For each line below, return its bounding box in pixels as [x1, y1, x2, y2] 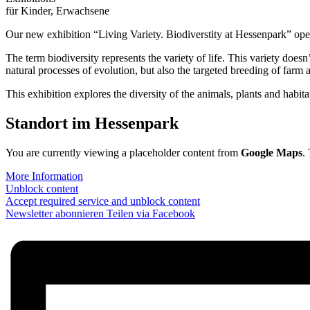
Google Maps [241, 147, 302, 159]
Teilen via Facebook [104, 208, 195, 220]
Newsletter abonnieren [6, 208, 104, 220]
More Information [6, 170, 83, 183]
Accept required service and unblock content [6, 195, 200, 208]
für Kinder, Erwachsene [6, 5, 109, 17]
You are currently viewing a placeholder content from [6, 147, 241, 159]
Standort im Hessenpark [6, 114, 179, 133]
